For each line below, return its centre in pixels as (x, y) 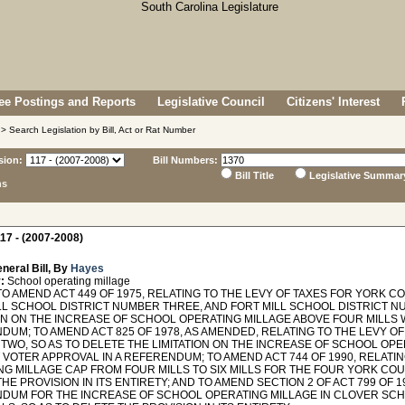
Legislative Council (211, 102)
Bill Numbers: (185, 160)
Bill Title (254, 175)
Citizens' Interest (333, 102)
